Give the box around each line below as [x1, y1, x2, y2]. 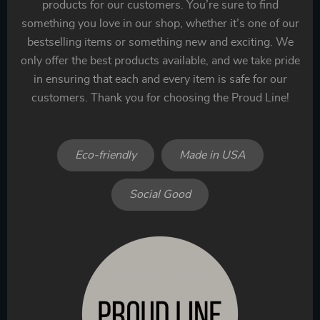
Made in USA [179, 149, 246, 161]
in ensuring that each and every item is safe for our [33, 73, 287, 85]
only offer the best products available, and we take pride [20, 54, 300, 66]
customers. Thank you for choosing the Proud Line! [31, 91, 289, 104]
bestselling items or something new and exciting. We [26, 36, 294, 48]
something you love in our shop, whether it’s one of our [21, 17, 299, 29]
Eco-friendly [74, 149, 136, 161]
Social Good [129, 189, 191, 200]
